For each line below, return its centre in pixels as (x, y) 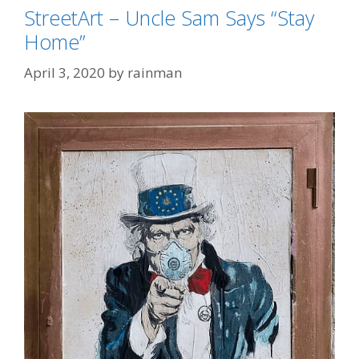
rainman (155, 72)
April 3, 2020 (65, 72)
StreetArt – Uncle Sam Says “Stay (169, 18)
